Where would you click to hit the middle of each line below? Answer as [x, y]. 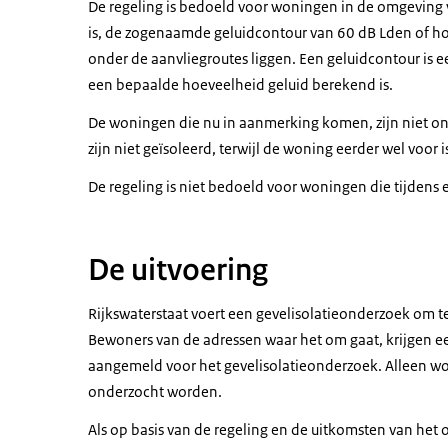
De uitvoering [178, 270]
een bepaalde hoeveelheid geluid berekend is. [240, 85]
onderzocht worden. [155, 392]
